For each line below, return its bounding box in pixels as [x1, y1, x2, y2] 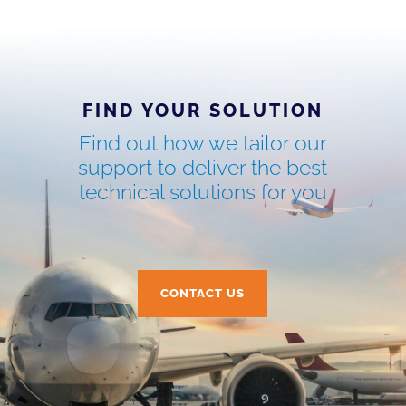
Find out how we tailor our [78, 130, 327, 155]
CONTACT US [160, 285, 246, 300]
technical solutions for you [78, 179, 327, 204]
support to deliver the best [78, 154, 328, 179]
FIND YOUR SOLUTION [82, 99, 324, 121]
